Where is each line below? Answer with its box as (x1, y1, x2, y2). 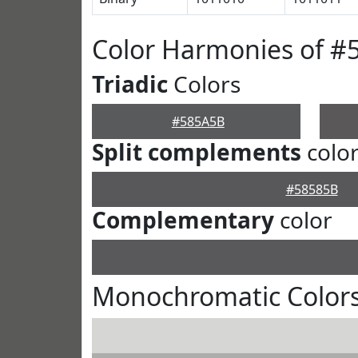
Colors (168, 69, 241, 99)
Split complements (92, 137, 301, 167)
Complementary (92, 205, 274, 235)
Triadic (92, 69, 168, 99)
